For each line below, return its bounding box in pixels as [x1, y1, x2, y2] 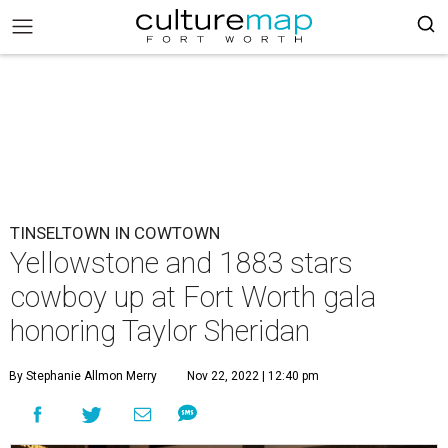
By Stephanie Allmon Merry [9, 369, 157, 383]
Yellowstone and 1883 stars [10, 246, 353, 280]
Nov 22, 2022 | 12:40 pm [187, 369, 319, 383]
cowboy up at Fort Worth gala [10, 280, 376, 314]
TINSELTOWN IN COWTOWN [10, 223, 220, 243]
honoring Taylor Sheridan [10, 314, 310, 348]
